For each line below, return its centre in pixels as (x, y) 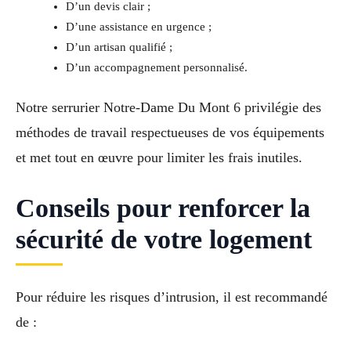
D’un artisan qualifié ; (119, 47)
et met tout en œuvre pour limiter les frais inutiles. (159, 158)
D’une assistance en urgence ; (138, 27)
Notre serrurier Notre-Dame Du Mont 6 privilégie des (168, 108)
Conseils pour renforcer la (163, 208)
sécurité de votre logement (164, 239)
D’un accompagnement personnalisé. (156, 68)
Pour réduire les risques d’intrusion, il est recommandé (172, 297)
